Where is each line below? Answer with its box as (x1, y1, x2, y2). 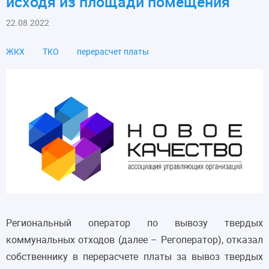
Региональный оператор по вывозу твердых (6, 216, 263, 230)
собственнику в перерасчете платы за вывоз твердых (6, 250, 263, 264)
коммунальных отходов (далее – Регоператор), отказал (6, 233, 263, 247)
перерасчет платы (77, 46, 149, 58)
